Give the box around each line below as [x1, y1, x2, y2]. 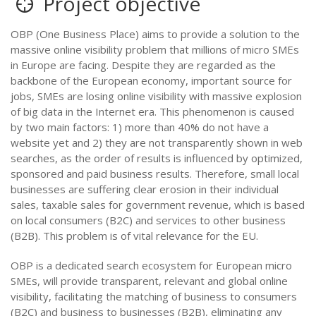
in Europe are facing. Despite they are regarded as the [11, 58, 276, 72]
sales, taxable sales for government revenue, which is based [11, 197, 305, 212]
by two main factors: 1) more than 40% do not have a [11, 120, 269, 134]
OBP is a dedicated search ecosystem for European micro [11, 258, 292, 272]
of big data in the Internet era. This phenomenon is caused [11, 104, 294, 119]
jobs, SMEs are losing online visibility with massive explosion [11, 89, 302, 103]
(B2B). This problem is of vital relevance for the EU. [11, 229, 258, 243]
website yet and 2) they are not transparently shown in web [11, 135, 303, 150]
